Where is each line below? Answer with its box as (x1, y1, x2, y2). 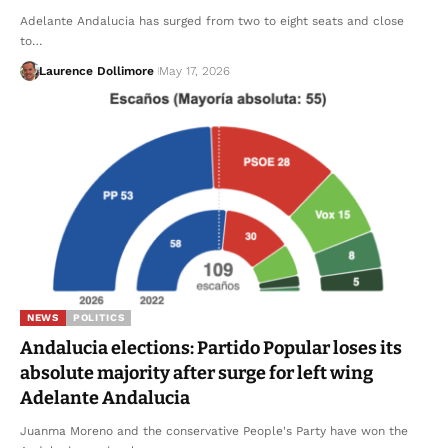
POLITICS (72, 312, 125, 324)
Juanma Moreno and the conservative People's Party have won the (20, 424, 408, 439)
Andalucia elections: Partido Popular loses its (20, 337, 402, 360)
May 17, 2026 (158, 64, 230, 79)
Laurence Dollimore (38, 64, 154, 79)
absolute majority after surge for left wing (20, 362, 373, 385)
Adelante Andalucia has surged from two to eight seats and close (20, 14, 404, 29)
